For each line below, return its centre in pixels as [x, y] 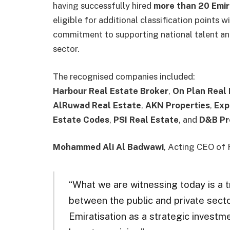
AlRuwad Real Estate [97, 105]
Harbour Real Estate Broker [111, 91]
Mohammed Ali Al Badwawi [108, 147]
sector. [66, 49]
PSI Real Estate [146, 119]
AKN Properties [178, 105]
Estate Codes [81, 119]
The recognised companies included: [124, 76]
